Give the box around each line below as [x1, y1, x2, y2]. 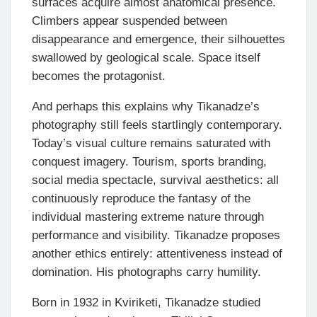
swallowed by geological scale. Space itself [32, 51, 260, 65]
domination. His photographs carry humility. [32, 265, 261, 279]
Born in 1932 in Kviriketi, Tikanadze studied [32, 296, 260, 310]
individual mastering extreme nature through [32, 210, 264, 224]
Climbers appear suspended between [32, 14, 227, 28]
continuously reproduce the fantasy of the [32, 192, 250, 206]
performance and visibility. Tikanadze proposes [32, 229, 280, 243]
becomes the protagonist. [32, 69, 166, 83]
